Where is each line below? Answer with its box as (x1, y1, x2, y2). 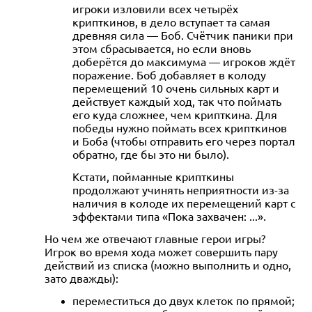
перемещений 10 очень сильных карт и (72, 80, 279, 95)
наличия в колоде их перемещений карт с (72, 195, 295, 210)
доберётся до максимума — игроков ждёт (72, 54, 295, 68)
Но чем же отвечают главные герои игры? (45, 231, 265, 245)
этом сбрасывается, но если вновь (72, 40, 251, 55)
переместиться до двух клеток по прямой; (72, 292, 295, 307)
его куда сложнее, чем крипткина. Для (72, 107, 277, 121)
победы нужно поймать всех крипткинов (72, 120, 287, 134)
